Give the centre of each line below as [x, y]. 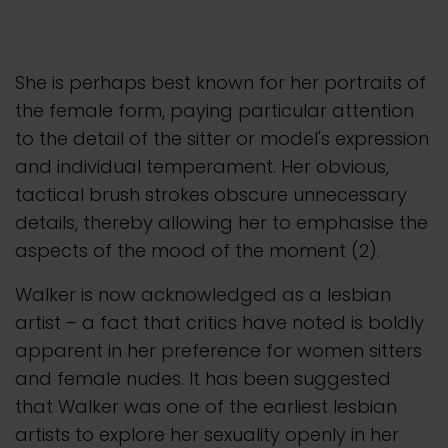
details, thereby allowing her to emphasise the [221, 222]
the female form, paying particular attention [214, 110]
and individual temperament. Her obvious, [202, 166]
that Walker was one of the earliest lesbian [206, 406]
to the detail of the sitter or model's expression [222, 138]
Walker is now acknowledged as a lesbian [203, 294]
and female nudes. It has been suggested [203, 378]
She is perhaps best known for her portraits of [220, 82]
